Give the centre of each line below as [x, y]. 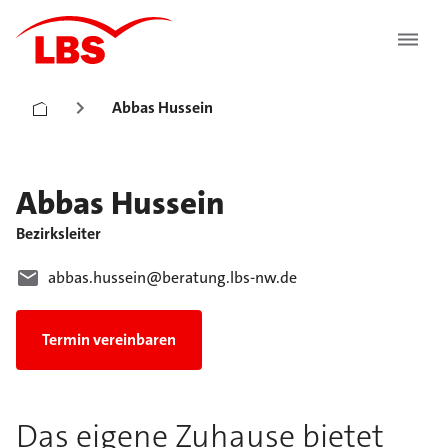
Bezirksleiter [58, 233]
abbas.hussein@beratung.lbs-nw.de [172, 278]
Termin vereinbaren [109, 340]
